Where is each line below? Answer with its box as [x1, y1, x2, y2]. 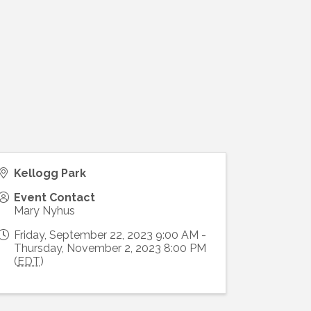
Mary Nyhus [14, 204, 76, 218]
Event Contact [14, 191, 96, 205]
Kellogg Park [14, 167, 87, 180]
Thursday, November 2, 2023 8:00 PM [14, 242, 207, 255]
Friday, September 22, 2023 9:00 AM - [14, 228, 207, 242]
